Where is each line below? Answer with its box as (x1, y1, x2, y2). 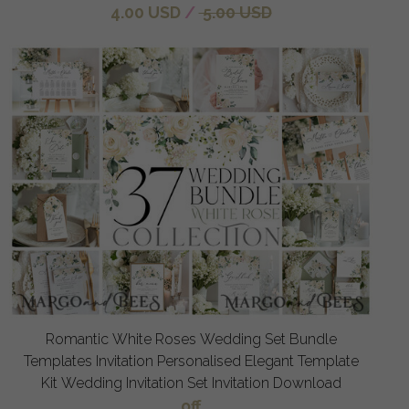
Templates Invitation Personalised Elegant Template (23, 351, 96, 370)
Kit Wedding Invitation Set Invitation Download (40, 373, 341, 392)
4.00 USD (110, 2, 181, 22)
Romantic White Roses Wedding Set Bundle (45, 330, 337, 348)
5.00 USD (198, 2, 272, 22)
